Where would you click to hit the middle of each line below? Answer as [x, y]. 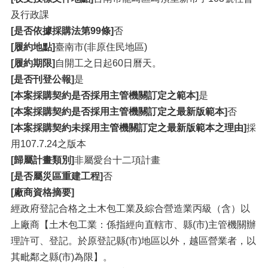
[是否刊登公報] [42, 80]
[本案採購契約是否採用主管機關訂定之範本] [105, 96]
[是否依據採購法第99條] [62, 31]
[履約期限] [33, 63]
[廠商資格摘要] [42, 193]
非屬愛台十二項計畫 [117, 160]
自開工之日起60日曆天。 [108, 63]
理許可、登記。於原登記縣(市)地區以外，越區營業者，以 [133, 241]
